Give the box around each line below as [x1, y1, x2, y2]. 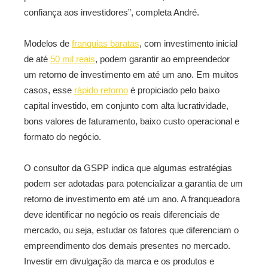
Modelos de [24, 38, 72, 48]
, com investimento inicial [139, 38, 237, 48]
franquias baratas [72, 38, 139, 48]
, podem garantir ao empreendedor [95, 54, 230, 64]
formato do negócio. [24, 132, 101, 142]
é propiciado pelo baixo [128, 85, 220, 95]
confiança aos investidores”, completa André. [24, 7, 199, 17]
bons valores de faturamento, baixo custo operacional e [24, 116, 239, 126]
